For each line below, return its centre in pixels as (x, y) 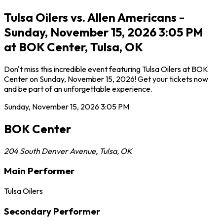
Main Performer (39, 171)
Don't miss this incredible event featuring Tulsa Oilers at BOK (106, 69)
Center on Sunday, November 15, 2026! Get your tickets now (106, 79)
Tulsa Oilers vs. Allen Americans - (94, 17)
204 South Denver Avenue (50, 151)
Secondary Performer (52, 211)
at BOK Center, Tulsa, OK (74, 47)
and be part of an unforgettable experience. (78, 89)
